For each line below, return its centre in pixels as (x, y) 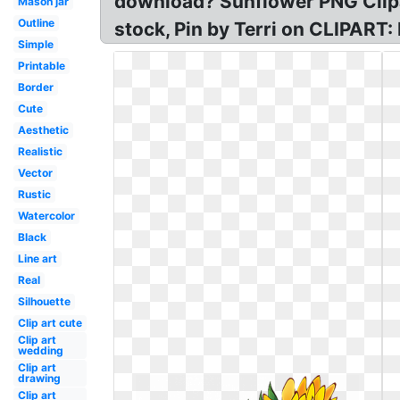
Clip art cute (50, 323)
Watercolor (46, 216)
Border (35, 87)
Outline (36, 23)
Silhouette (44, 301)
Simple (35, 44)
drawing (39, 378)
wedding (40, 350)
